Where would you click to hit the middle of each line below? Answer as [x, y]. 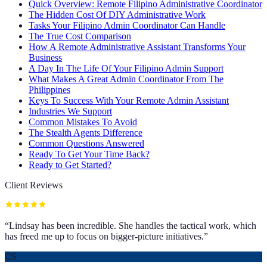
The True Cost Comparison [80, 36]
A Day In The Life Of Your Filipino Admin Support [126, 68]
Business [45, 57]
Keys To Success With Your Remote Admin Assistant [129, 100]
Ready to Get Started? [70, 164]
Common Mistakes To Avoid [83, 122]
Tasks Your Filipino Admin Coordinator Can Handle [127, 25]
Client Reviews [34, 185]
